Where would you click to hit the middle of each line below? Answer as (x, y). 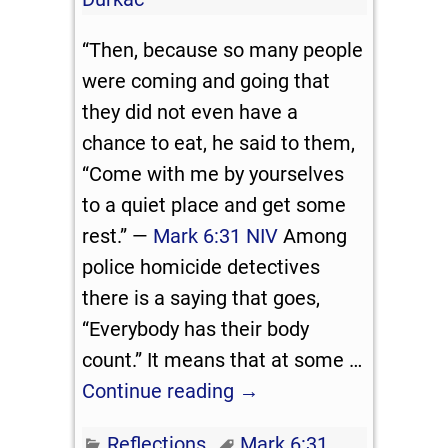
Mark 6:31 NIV (216, 236)
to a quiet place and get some (214, 205)
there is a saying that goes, (201, 298)
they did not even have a (190, 112)
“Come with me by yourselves (213, 174)
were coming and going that (206, 81)
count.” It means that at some (216, 360)
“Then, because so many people (223, 50)
